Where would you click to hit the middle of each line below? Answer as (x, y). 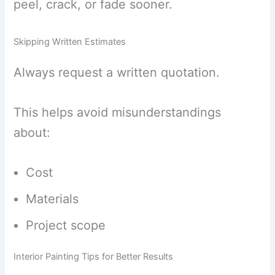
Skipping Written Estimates (70, 42)
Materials (52, 199)
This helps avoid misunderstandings (118, 113)
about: (32, 133)
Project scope (66, 226)
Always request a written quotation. (117, 73)
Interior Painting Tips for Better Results (94, 256)
